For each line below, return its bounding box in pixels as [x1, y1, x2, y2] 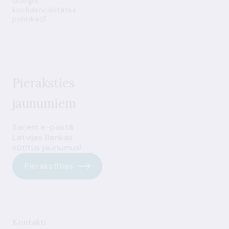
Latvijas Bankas [12, 132, 73, 143]
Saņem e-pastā [12, 122, 74, 132]
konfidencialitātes [12, 5, 76, 14]
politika [12, 14, 39, 24]
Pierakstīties [25, 161, 74, 171]
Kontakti [12, 217, 46, 227]
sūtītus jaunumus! [12, 142, 82, 153]
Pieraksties [12, 75, 75, 91]
